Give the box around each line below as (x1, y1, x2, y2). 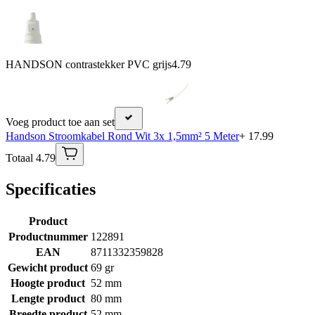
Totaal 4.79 (6, 152, 56, 165)
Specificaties (6, 180, 96, 199)
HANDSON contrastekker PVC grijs (6, 58, 172, 71)
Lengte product (11, 292, 85, 305)
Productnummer (8, 231, 88, 243)
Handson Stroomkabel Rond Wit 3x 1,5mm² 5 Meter (6, 130, 239, 143)
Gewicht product (8, 262, 88, 274)
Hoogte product (11, 277, 85, 290)
